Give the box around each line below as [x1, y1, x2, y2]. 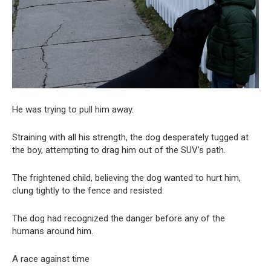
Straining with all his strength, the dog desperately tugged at [12, 131, 249, 143]
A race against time [12, 253, 90, 264]
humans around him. [12, 225, 93, 237]
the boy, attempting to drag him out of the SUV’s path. [12, 144, 226, 155]
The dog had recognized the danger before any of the [12, 212, 225, 224]
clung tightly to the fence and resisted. [12, 184, 164, 196]
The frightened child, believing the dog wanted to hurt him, [12, 172, 241, 183]
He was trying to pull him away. [12, 103, 134, 115]
